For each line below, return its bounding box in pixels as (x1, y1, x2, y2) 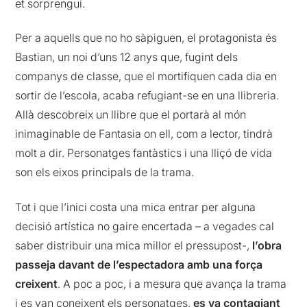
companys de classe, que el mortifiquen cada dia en (15, 69, 278, 84)
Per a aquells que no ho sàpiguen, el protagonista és (15, 31, 278, 45)
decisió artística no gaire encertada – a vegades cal (15, 219, 275, 233)
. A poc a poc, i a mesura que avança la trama (58, 276, 287, 291)
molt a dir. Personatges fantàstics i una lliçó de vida (15, 146, 273, 160)
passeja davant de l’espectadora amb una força (15, 257, 263, 271)
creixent (15, 276, 58, 291)
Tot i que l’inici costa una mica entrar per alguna (15, 199, 256, 214)
